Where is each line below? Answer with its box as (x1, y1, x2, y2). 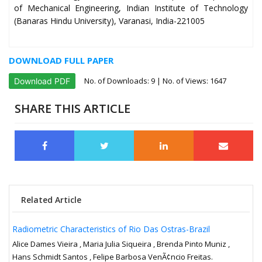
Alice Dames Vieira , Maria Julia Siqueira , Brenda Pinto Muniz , (12, 239, 230, 250)
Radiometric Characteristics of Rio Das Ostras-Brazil (12, 223, 210, 235)
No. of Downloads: (84, 75, 151, 87)
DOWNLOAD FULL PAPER (9, 54, 113, 67)
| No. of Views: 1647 (155, 75, 226, 87)
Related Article (21, 194, 81, 206)
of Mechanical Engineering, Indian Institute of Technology (14, 2, 248, 14)
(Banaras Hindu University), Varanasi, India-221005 (14, 15, 205, 27)
